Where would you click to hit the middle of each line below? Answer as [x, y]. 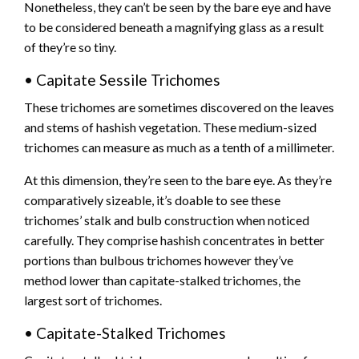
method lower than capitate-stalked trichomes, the [162, 280]
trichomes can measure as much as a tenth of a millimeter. [179, 147]
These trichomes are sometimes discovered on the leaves [179, 107]
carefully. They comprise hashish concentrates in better [174, 240]
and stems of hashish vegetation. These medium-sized [170, 127]
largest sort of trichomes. [93, 301]
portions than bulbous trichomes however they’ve [159, 260]
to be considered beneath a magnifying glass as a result [174, 27]
